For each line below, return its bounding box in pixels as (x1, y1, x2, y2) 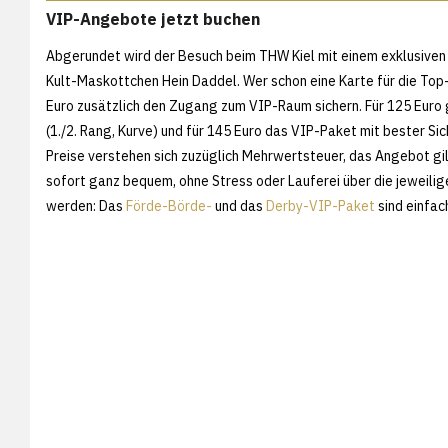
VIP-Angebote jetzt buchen (46, 9, 260, 30)
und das (212, 196, 266, 215)
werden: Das (46, 196, 126, 215)
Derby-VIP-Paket (266, 196, 375, 215)
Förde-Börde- (126, 196, 212, 215)
